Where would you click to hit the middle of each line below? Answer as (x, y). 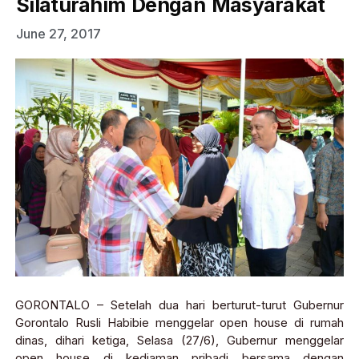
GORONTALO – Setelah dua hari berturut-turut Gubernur (179, 305)
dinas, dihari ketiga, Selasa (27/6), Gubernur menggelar (179, 340)
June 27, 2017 (58, 34)
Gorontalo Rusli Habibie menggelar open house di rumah (179, 322)
